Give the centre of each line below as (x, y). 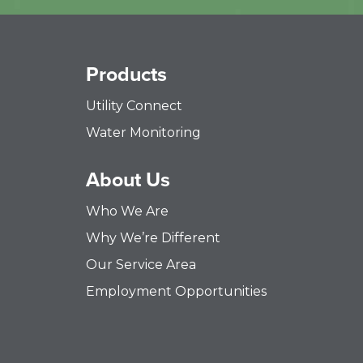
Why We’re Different (154, 237)
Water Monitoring (144, 132)
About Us (128, 179)
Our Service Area (141, 264)
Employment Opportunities (177, 291)
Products (127, 74)
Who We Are (128, 211)
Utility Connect (135, 105)
